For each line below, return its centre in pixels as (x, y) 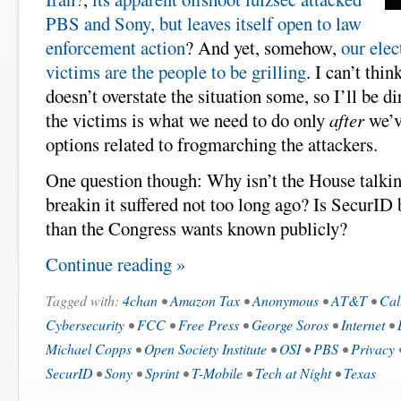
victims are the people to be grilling (176, 72)
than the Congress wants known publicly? (196, 229)
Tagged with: (84, 301)
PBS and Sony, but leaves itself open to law (204, 24)
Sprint (162, 373)
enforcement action (115, 48)
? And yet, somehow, (263, 48)
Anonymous (286, 301)
